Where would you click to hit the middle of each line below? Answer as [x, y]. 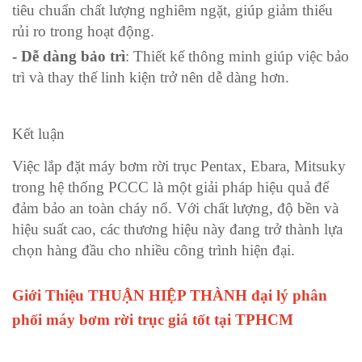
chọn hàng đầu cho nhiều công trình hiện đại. [154, 250]
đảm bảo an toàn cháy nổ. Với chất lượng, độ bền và [175, 208]
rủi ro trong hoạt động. [83, 31]
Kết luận [38, 133]
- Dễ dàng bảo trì [69, 56]
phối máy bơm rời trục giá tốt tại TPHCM [153, 319]
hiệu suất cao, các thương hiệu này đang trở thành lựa [177, 229]
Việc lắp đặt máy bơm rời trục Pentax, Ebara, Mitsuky [179, 166]
